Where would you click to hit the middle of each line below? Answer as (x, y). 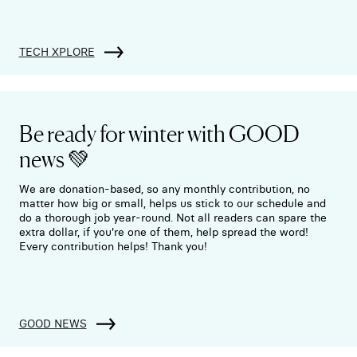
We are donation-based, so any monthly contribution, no (164, 188)
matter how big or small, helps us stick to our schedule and (172, 203)
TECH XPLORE (57, 51)
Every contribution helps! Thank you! (113, 246)
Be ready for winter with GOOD (159, 132)
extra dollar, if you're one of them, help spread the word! (163, 231)
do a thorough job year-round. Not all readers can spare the (173, 217)
